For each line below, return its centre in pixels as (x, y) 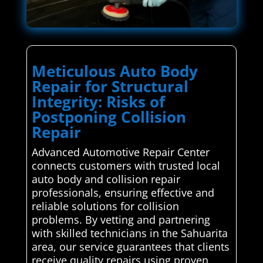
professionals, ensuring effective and (123, 193)
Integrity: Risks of (98, 102)
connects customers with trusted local (126, 166)
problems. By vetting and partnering (121, 220)
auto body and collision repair (106, 179)
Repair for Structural (110, 87)
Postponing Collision (109, 117)
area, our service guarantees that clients (130, 247)
